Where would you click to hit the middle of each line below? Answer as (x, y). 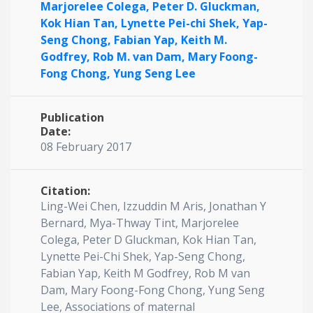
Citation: (65, 191)
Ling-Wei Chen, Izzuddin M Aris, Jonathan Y (153, 206)
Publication (72, 117)
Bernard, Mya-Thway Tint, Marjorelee (140, 223)
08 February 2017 (86, 147)
